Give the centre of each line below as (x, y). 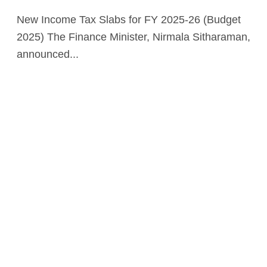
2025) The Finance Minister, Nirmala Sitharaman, (133, 37)
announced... (48, 54)
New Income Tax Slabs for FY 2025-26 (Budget (21, 19)
